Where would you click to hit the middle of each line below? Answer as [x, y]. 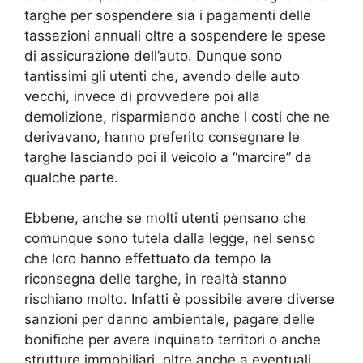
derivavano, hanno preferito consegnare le [162, 137]
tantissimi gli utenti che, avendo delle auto [162, 76]
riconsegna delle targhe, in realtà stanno [156, 279]
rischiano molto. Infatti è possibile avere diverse [179, 299]
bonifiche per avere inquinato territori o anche [173, 340]
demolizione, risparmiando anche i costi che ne [177, 116]
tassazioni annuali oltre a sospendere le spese [175, 35]
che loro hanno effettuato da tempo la [148, 259]
